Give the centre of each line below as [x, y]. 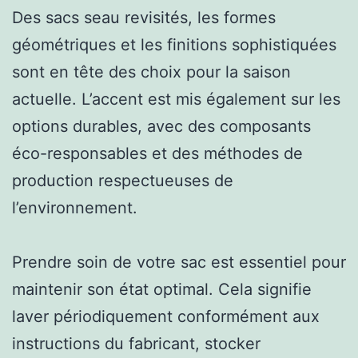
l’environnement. [75, 207]
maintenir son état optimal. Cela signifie [162, 289]
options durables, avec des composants [161, 126]
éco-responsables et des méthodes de [157, 153]
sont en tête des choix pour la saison [151, 72]
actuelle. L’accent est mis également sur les [176, 99]
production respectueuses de [123, 180]
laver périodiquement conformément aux [166, 316]
